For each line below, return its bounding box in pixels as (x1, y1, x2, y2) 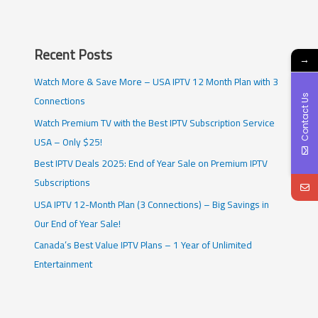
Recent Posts (34, 42, 113, 67)
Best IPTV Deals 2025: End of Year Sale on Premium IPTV (34, 154, 268, 173)
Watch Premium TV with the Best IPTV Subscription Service (34, 113, 275, 132)
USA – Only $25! (34, 132, 103, 151)
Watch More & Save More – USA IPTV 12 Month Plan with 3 (34, 72, 279, 92)
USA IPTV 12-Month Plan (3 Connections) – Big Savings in (34, 194, 270, 214)
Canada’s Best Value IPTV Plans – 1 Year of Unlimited (34, 236, 253, 255)
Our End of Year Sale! (34, 214, 121, 233)
